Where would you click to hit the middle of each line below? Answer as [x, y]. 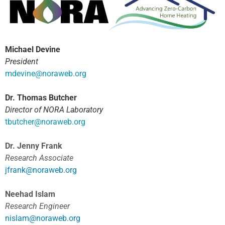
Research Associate [39, 158]
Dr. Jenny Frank [34, 146]
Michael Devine [33, 50]
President [22, 62]
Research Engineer [37, 206]
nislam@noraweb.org [43, 218]
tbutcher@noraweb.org [45, 122]
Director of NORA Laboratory [54, 110]
